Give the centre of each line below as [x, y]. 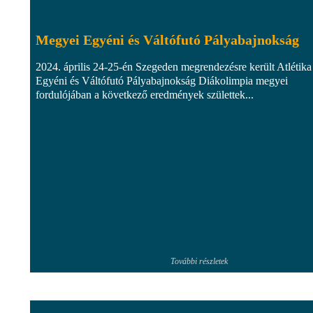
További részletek [199, 261]
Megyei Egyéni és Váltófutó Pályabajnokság [167, 39]
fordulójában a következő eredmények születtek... [145, 94]
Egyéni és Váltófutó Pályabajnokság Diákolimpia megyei [162, 80]
